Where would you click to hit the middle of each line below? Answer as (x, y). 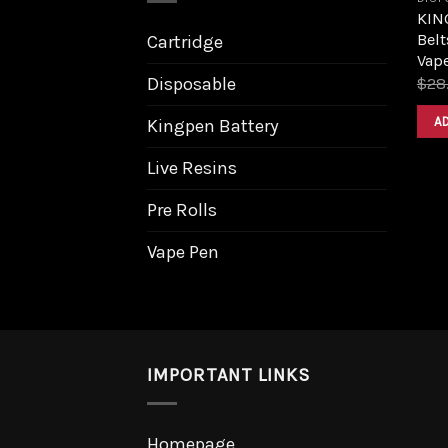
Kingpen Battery (213, 125)
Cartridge (185, 41)
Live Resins (192, 167)
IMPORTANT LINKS (228, 375)
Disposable (191, 83)
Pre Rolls (182, 209)
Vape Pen (183, 251)
